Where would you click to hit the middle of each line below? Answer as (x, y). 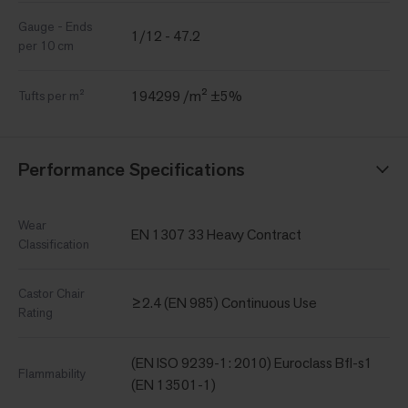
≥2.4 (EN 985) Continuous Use (224, 302)
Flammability (52, 373)
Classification (54, 244)
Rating (36, 312)
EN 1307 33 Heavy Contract (216, 234)
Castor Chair (51, 293)
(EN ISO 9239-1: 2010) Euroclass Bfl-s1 (252, 362)
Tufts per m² (51, 95)
